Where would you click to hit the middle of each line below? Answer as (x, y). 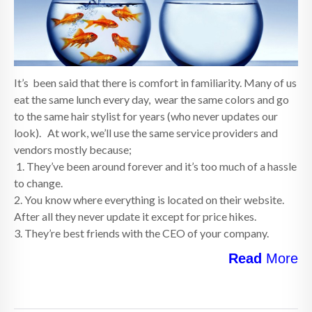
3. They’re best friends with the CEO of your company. (141, 233)
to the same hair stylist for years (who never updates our (146, 116)
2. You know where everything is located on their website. (149, 199)
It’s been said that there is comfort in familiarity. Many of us (155, 82)
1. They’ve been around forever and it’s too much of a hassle (155, 166)
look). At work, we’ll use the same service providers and (146, 132)
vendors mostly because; (73, 149)
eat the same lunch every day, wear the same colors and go (151, 99)
